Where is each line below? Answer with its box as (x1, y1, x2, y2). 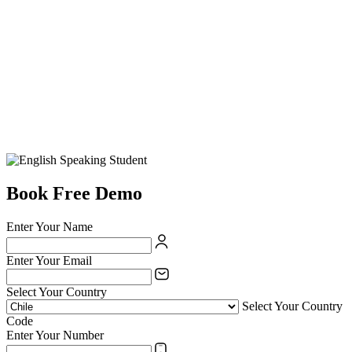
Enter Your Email (6, 254, 92, 268)
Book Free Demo (6, 183, 142, 204)
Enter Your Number (6, 328, 104, 343)
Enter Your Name (6, 220, 93, 234)
